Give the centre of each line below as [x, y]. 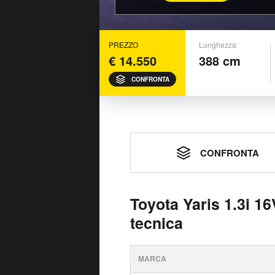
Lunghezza [218, 45]
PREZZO [123, 45]
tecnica [157, 223]
